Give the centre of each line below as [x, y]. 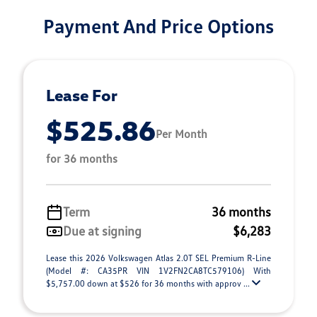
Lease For [82, 95]
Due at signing [102, 231]
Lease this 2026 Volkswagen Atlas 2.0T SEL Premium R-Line [158, 258]
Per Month [181, 133]
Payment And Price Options [158, 25]
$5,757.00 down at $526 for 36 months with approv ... [149, 283]
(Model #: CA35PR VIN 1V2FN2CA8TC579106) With [158, 271]
